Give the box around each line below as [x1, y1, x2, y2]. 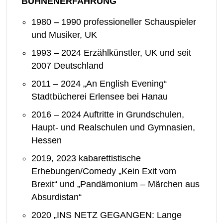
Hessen [31, 135, 62, 146]
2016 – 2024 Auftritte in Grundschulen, [31, 110, 184, 120]
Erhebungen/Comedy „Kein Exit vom [31, 166, 176, 177]
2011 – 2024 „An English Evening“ [31, 79, 167, 89]
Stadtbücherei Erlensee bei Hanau [31, 92, 168, 102]
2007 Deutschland [31, 61, 104, 71]
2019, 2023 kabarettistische [31, 153, 141, 164]
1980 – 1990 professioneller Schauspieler [31, 17, 196, 27]
